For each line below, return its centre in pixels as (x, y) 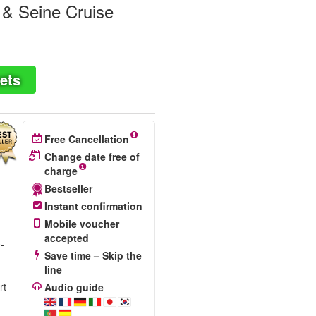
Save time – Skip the (93, 255)
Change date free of (92, 157)
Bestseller (68, 188)
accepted (66, 238)
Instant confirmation (93, 206)
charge (61, 171)
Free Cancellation (86, 139)
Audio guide (74, 287)
